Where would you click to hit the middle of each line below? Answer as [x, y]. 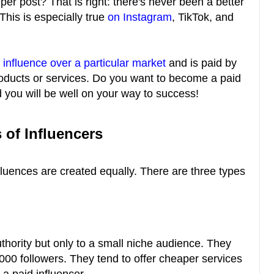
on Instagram [140, 17]
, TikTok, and [203, 17]
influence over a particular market [84, 63]
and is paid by [201, 63]
